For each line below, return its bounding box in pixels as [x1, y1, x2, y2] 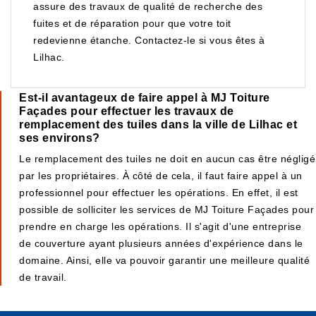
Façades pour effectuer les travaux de [19, 105, 234, 117]
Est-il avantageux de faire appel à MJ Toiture [19, 92, 270, 104]
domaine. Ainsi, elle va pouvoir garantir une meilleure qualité [19, 255, 310, 266]
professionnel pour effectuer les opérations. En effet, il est [19, 187, 298, 198]
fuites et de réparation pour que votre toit [33, 18, 231, 29]
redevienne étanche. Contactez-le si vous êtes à [33, 35, 265, 46]
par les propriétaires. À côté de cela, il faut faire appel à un [19, 170, 303, 181]
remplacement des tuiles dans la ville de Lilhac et [19, 119, 297, 130]
